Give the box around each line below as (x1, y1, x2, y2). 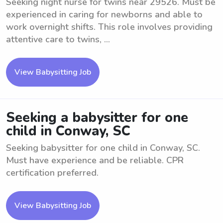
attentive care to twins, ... (6, 33, 110, 45)
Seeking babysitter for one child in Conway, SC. (6, 142, 200, 154)
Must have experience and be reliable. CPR (6, 154, 184, 166)
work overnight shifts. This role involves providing (6, 21, 213, 33)
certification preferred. (6, 167, 99, 179)
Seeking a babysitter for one (6, 109, 188, 127)
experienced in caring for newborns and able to (6, 8, 203, 20)
